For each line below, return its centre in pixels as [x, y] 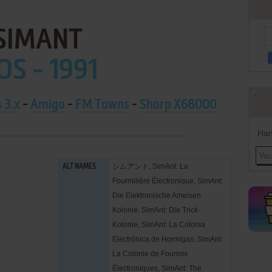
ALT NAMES [79, 167]
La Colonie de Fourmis [150, 254]
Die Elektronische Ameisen [157, 195]
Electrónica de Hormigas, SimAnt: [168, 239]
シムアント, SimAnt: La [150, 166]
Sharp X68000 [178, 105]
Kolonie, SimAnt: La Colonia [159, 225]
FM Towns [102, 105]
